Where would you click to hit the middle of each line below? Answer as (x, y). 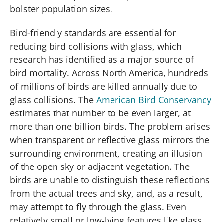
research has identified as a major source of (102, 59)
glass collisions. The (53, 99)
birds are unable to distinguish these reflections (110, 180)
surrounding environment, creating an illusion (106, 153)
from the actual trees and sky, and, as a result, (106, 193)
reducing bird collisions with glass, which (96, 46)
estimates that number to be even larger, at (100, 113)
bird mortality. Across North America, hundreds (109, 73)
